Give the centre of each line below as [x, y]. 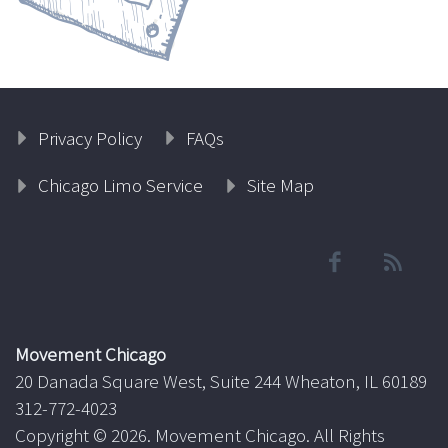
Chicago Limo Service [120, 185]
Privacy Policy [89, 137]
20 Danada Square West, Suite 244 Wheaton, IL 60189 [221, 380]
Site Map [280, 185]
